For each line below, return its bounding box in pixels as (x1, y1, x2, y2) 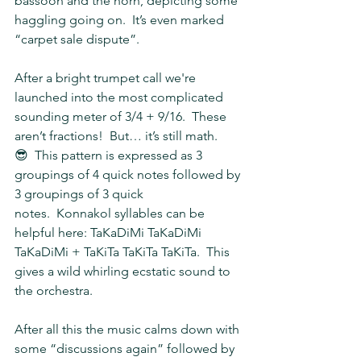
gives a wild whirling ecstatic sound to (15, 263, 234, 280)
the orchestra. (15, 283, 93, 299)
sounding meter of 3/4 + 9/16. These (15, 109, 230, 125)
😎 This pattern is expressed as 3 (15, 147, 205, 164)
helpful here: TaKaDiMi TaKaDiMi (15, 225, 205, 241)
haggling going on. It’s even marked (15, 12, 227, 28)
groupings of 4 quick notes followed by (15, 167, 243, 183)
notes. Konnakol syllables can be (15, 205, 208, 222)
